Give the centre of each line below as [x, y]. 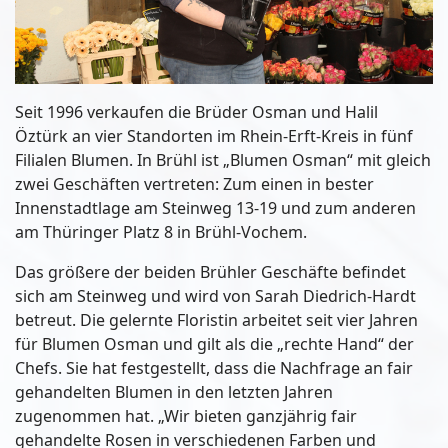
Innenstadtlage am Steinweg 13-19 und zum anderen [215, 208]
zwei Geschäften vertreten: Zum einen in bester [194, 184]
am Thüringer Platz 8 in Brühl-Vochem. [161, 232]
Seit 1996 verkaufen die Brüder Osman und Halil [196, 112]
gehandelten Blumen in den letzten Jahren [174, 392]
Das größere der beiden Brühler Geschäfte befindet [210, 272]
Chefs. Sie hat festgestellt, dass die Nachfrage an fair [214, 368]
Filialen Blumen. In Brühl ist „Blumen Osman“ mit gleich [223, 160]
